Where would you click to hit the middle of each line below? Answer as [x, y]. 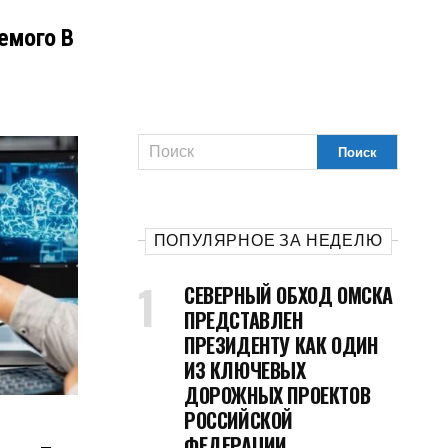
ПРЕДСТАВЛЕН [243, 320]
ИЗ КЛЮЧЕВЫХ [245, 370]
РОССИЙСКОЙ [238, 420]
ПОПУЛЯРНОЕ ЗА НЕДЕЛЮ [268, 240]
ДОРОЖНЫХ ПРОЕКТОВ [277, 395]
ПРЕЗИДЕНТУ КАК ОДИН [281, 345]
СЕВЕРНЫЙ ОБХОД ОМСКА [288, 295]
